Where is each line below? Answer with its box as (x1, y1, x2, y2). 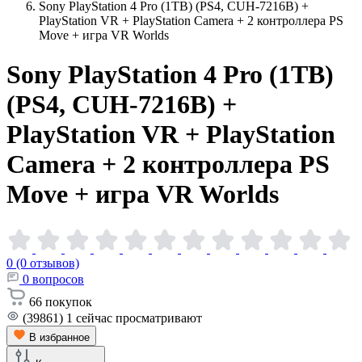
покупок (45, 294, 92, 309)
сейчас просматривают (76, 310, 202, 325)
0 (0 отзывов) (6, 255, 79, 270)
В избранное (29, 330, 90, 343)
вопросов (32, 271, 84, 286)
